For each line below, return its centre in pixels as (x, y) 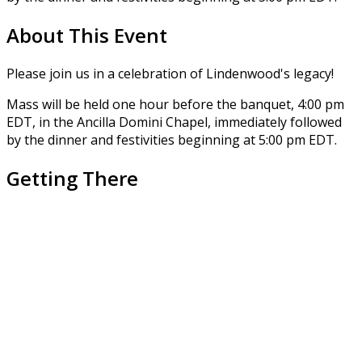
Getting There (72, 178)
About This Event (87, 36)
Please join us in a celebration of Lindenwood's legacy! (170, 73)
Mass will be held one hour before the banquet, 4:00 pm (175, 104)
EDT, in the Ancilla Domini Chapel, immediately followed (174, 122)
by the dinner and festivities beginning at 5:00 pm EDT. (172, 139)
